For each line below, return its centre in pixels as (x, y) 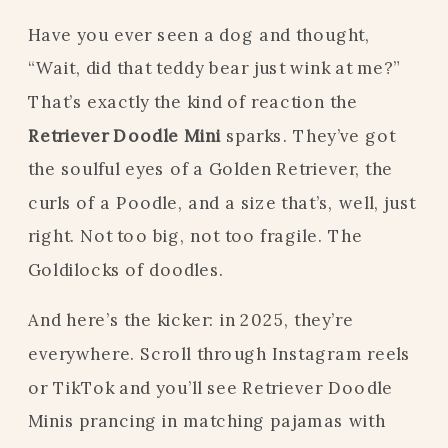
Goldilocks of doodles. (126, 269)
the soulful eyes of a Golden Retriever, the (211, 169)
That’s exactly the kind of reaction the (193, 101)
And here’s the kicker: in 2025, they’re (191, 320)
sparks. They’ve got (308, 135)
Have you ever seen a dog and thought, (199, 34)
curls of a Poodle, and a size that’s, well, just (222, 202)
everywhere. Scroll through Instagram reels (219, 353)
